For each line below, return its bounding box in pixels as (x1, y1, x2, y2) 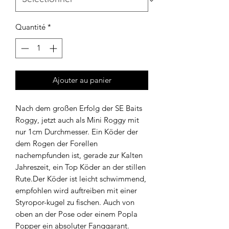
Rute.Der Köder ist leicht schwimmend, (15, 173, 146, 184)
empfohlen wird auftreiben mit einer (15, 185, 137, 195)
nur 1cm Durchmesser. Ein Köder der (15, 126, 138, 136)
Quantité (15, 22, 45, 32)
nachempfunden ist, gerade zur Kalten (15, 150, 143, 160)
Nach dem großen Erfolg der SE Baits (15, 103, 142, 113)
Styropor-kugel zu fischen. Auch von (15, 197, 134, 207)
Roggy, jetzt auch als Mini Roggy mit (15, 114, 139, 125)
